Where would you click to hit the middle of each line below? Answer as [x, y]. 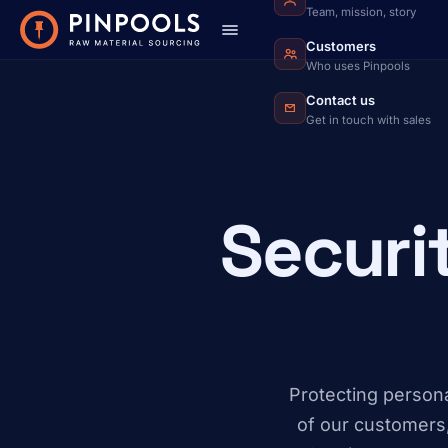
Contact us [341, 99]
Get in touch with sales [369, 119]
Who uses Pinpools [358, 65]
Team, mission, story [361, 11]
